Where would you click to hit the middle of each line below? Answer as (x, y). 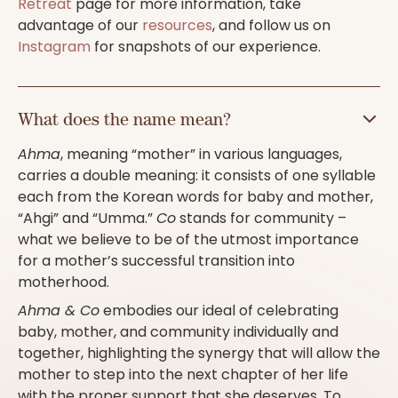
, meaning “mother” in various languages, (201, 155)
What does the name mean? (124, 119)
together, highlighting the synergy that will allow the (199, 354)
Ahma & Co (59, 311)
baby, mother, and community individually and (178, 332)
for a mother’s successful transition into (156, 261)
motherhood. (67, 283)
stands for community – (261, 219)
